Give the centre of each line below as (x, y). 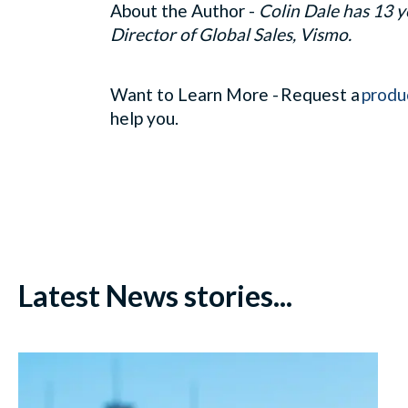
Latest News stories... (155, 295)
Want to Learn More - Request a (236, 94)
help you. (146, 117)
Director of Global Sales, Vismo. (233, 34)
